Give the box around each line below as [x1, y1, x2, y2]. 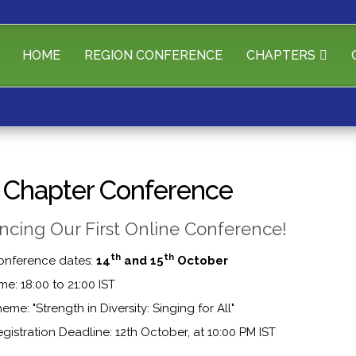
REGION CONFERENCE [83, 48, 222, 63]
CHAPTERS [246, 48, 315, 63]
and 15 [121, 253, 164, 268]
